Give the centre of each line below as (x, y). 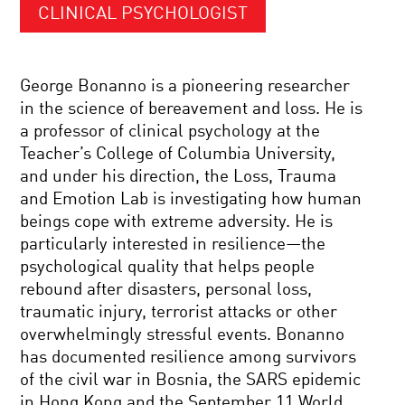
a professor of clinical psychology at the (170, 132)
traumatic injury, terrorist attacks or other (179, 312)
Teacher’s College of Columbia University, (178, 154)
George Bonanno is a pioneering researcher (185, 86)
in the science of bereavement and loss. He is (192, 109)
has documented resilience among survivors (188, 358)
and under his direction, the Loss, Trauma (179, 177)
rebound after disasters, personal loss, (166, 290)
